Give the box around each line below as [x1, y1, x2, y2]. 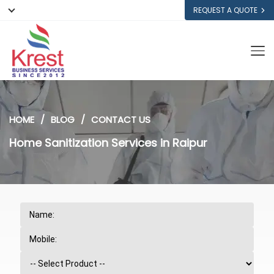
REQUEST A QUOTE [193, 5, 257, 15]
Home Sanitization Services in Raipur [9, 135, 207, 150]
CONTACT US [91, 113, 150, 126]
